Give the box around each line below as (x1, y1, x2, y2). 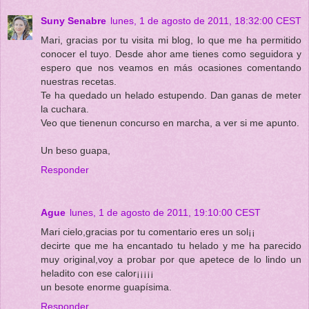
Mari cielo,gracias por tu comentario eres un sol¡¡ (41, 226, 255, 237)
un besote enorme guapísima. (41, 281, 172, 292)
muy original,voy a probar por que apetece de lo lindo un (41, 253, 301, 265)
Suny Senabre (41, 14, 106, 26)
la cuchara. (41, 103, 89, 114)
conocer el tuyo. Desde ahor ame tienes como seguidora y (41, 48, 301, 59)
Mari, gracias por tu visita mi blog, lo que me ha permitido (41, 34, 301, 46)
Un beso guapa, (41, 144, 110, 156)
